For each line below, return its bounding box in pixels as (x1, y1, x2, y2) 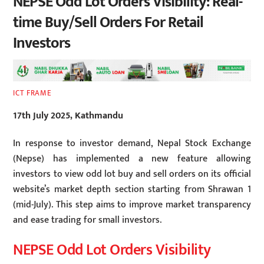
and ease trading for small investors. (13, 212, 162, 228)
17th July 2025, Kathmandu (13, 108, 124, 124)
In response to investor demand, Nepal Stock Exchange (13, 135, 251, 151)
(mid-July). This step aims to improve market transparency (13, 196, 251, 213)
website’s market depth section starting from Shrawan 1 (13, 181, 251, 197)
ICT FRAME (13, 86, 52, 100)
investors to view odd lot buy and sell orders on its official (13, 166, 251, 182)
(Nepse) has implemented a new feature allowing (13, 150, 251, 167)
